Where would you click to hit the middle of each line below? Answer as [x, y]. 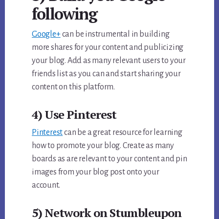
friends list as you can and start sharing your [106, 74]
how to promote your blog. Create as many [103, 146]
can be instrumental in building [115, 34]
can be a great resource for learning [122, 133]
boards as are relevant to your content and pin [109, 159]
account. [46, 186]
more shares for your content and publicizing [108, 48]
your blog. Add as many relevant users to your [109, 61]
